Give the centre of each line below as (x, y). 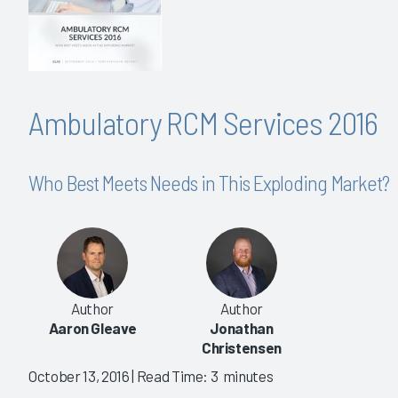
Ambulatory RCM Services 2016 (203, 122)
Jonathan (242, 328)
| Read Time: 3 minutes (201, 376)
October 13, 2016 (79, 376)
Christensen (242, 348)
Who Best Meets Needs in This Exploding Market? (209, 182)
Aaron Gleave (92, 328)
